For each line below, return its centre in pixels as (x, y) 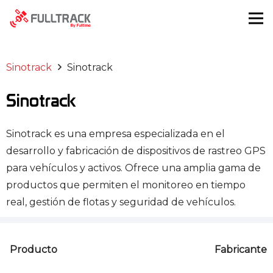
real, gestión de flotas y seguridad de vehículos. (121, 202)
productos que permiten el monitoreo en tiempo (126, 185)
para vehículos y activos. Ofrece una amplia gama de (133, 168)
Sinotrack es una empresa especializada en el (115, 134)
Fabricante (241, 250)
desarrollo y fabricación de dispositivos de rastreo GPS (136, 151)
